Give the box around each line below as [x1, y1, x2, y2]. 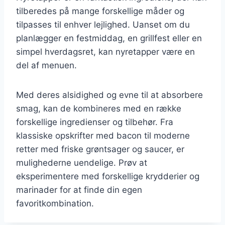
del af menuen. [16, 60, 77, 70]
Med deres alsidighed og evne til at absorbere [16, 89, 203, 100]
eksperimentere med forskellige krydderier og [16, 171, 199, 181]
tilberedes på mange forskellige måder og [16, 6, 184, 16]
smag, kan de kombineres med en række [16, 103, 181, 114]
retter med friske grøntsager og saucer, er [16, 144, 184, 154]
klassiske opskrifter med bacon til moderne [16, 130, 190, 141]
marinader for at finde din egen [16, 184, 142, 195]
